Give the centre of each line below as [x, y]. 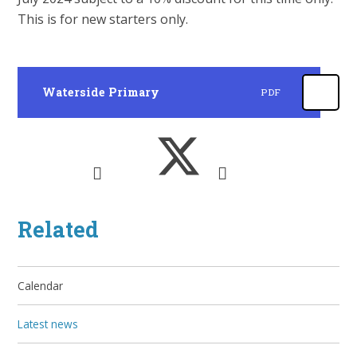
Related [59, 229]
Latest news [48, 324]
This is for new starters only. [105, 20]
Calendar [41, 285]
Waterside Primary [100, 92]
